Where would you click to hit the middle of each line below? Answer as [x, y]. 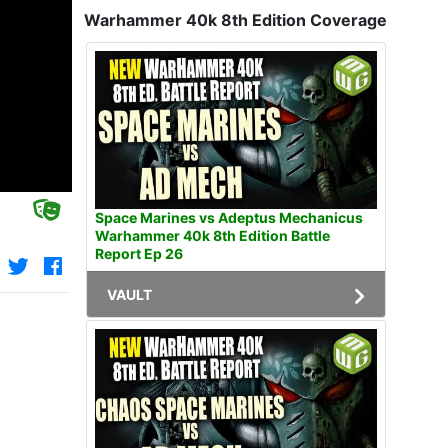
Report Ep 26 [139, 254]
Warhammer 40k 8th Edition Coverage [235, 19]
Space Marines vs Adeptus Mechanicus [229, 218]
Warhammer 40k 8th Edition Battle [212, 236]
